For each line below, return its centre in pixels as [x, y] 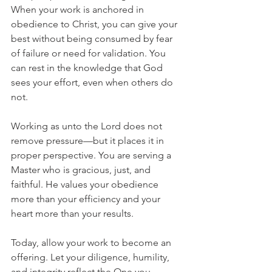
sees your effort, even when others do [93, 82]
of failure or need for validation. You [90, 53]
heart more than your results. [72, 213]
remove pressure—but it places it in [89, 141]
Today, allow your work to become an [92, 243]
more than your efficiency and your [87, 199]
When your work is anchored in [79, 9]
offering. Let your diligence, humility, [91, 257]
